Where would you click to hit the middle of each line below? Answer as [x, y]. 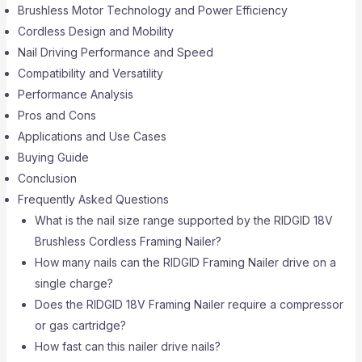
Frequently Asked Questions [93, 199]
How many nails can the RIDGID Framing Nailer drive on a [185, 262]
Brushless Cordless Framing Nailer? [128, 241]
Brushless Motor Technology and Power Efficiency [152, 10]
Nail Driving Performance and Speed [115, 52]
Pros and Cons [57, 115]
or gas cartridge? [80, 325]
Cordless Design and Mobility [95, 31]
